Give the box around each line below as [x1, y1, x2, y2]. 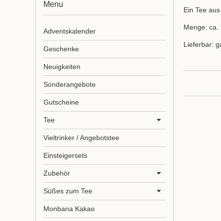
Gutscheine [43, 98, 79, 106]
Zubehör [43, 169, 70, 177]
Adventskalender [43, 27, 96, 35]
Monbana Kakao [43, 204, 95, 213]
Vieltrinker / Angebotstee [43, 133, 119, 142]
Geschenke [43, 44, 79, 53]
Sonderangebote [43, 80, 96, 88]
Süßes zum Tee [43, 186, 92, 195]
